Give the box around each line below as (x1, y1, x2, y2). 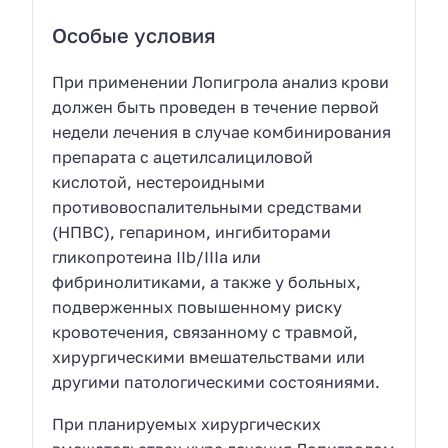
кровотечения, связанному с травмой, (52, 321, 359, 342)
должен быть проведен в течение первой (52, 96, 380, 117)
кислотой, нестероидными (52, 171, 266, 192)
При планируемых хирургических (52, 414, 322, 435)
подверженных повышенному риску (52, 296, 343, 317)
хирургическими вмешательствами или (52, 346, 366, 367)
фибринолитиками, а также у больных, (52, 271, 362, 292)
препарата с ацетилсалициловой (52, 146, 314, 167)
